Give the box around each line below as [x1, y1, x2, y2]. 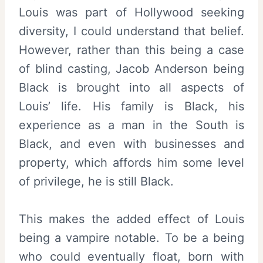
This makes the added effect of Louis [19, 211, 244, 226]
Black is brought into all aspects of [19, 80, 244, 95]
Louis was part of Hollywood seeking [19, 5, 244, 19]
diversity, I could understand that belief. [19, 23, 244, 38]
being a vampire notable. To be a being [19, 230, 244, 245]
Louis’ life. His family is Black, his [19, 99, 244, 113]
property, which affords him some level [19, 155, 244, 170]
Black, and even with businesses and [19, 136, 244, 151]
